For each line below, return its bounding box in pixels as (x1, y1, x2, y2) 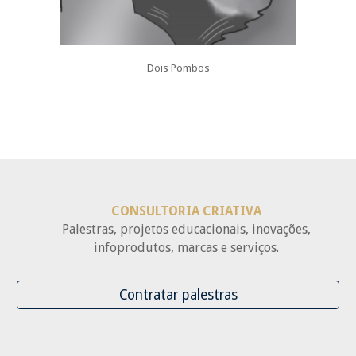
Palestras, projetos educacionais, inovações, (61, 222, 311, 237)
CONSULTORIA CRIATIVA (110, 203, 261, 219)
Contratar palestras (118, 287, 238, 303)
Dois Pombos (146, 62, 210, 75)
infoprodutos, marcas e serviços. (93, 240, 279, 255)
